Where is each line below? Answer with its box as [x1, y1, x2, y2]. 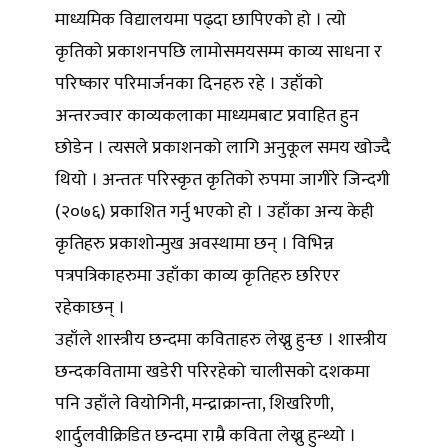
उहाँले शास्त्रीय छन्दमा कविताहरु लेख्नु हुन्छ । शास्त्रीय [55, 325, 387, 356]
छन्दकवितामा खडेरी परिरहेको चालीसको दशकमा [55, 357, 370, 388]
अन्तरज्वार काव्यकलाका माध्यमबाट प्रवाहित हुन [55, 101, 359, 132]
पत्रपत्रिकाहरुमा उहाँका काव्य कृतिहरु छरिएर [55, 261, 340, 292]
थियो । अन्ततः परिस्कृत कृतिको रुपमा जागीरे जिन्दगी [55, 165, 390, 196]
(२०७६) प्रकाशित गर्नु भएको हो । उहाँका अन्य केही [55, 197, 374, 228]
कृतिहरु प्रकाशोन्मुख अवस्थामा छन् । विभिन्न [55, 229, 334, 260]
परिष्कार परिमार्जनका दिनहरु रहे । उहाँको [55, 69, 323, 100]
